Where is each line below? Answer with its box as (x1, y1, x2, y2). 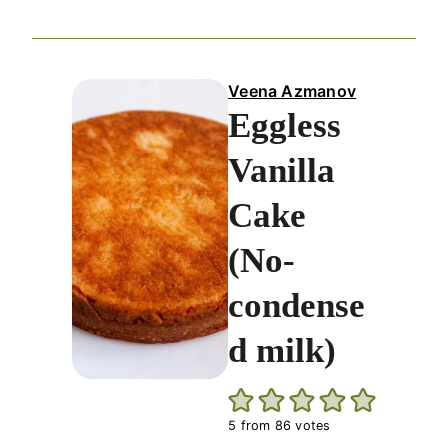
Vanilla (228, 151, 336, 191)
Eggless (228, 106, 342, 146)
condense (228, 286, 366, 326)
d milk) (228, 331, 337, 371)
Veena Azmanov (228, 81, 357, 102)
